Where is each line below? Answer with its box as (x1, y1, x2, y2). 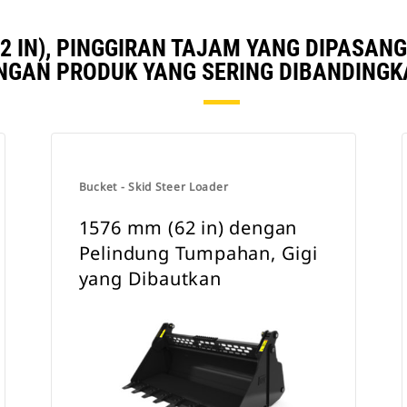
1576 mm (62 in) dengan (78, 215, 298, 240)
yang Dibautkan (78, 266, 222, 291)
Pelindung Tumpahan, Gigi (78, 241, 318, 265)
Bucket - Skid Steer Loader (78, 179, 229, 194)
